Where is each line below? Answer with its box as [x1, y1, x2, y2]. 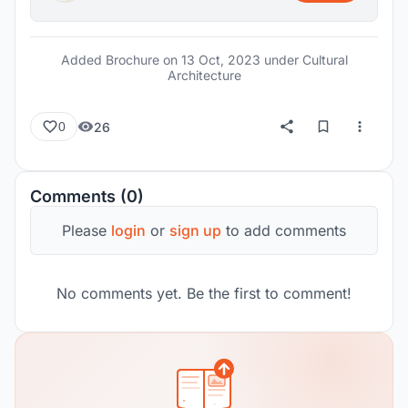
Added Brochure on [60, 52, 181, 67]
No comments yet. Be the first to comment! [56, 284, 352, 302]
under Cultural [260, 52, 348, 67]
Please [62, 221, 111, 240]
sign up [169, 221, 221, 240]
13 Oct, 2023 [180, 52, 260, 67]
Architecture [167, 67, 241, 83]
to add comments [221, 221, 346, 240]
